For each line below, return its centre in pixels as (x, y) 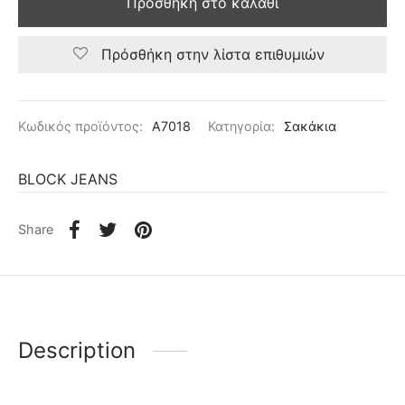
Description (77, 351)
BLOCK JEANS (68, 179)
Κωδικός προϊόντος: (82, 127)
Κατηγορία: (243, 127)
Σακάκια (310, 127)
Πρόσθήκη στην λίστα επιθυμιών (212, 55)
